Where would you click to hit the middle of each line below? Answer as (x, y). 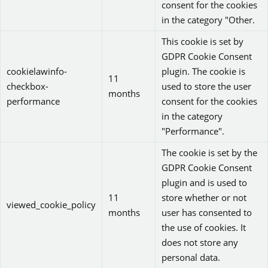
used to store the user (206, 86)
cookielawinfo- (37, 71)
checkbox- (28, 86)
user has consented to (207, 212)
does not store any (200, 242)
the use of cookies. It (204, 227)
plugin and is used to (204, 182)
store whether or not (204, 197)
